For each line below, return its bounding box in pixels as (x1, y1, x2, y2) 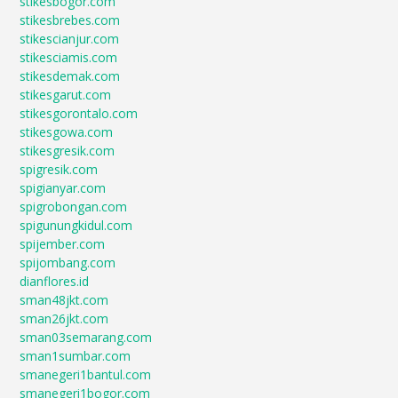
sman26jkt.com (20, 310, 109, 327)
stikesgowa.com (20, 123, 114, 140)
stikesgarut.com (20, 86, 112, 103)
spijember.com (20, 235, 106, 252)
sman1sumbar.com (20, 347, 131, 364)
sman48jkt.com (20, 291, 109, 308)
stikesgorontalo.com (20, 105, 139, 122)
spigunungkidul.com (20, 217, 133, 234)
